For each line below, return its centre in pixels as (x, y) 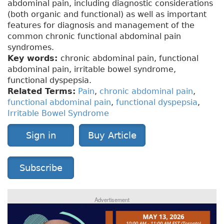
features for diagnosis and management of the (101, 25)
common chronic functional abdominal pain (94, 36)
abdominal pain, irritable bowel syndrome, (92, 69)
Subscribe (41, 168)
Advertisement (112, 200)
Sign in (41, 135)
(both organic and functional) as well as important (107, 14)
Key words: (34, 58)
